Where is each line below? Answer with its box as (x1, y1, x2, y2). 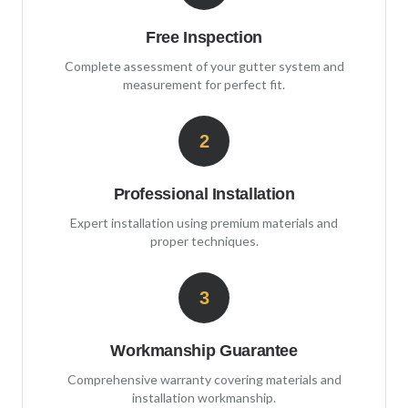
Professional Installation (113, 185, 295, 203)
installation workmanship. (132, 390, 276, 405)
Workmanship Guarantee (110, 342, 298, 360)
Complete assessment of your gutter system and (64, 58, 344, 74)
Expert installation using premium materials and (70, 215, 338, 230)
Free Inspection (146, 28, 262, 46)
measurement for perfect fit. (123, 76, 285, 92)
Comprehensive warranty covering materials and (66, 372, 342, 387)
